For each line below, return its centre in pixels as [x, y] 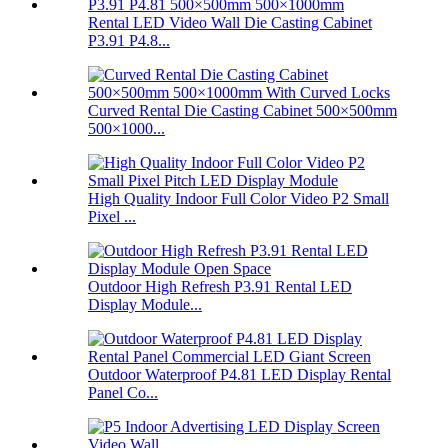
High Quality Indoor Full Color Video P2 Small [238, 199]
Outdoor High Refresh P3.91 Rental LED [220, 287]
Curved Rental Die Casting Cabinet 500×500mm [242, 111]
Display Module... [145, 305]
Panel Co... [123, 393]
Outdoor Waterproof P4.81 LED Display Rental [239, 375]
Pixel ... [112, 217]
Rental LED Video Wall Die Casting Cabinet [230, 23]
